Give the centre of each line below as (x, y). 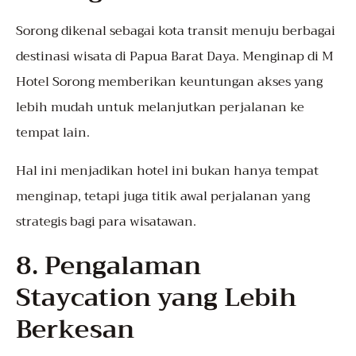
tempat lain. (53, 133)
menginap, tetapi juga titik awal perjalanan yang (163, 197)
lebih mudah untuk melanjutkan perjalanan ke (160, 108)
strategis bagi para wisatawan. (106, 222)
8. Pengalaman (108, 266)
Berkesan (75, 330)
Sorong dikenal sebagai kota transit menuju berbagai (176, 31)
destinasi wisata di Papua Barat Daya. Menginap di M (175, 57)
